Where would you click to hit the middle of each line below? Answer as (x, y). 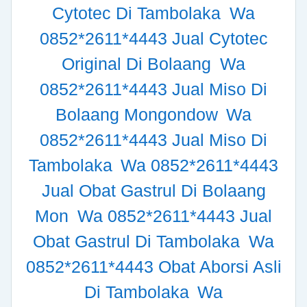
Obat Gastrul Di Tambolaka (139, 242)
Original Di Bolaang (139, 64)
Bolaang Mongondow (139, 115)
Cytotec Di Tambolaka (139, 13)
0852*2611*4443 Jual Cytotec (153, 39)
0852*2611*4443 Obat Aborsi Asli (153, 267)
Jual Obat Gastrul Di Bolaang (153, 191)
